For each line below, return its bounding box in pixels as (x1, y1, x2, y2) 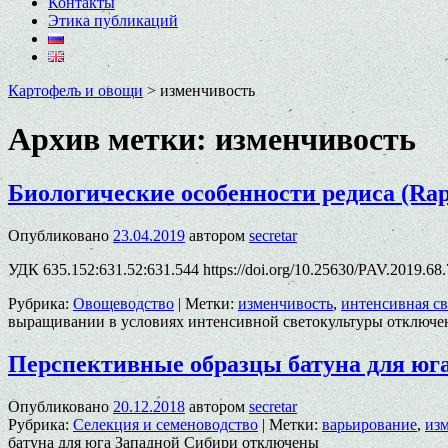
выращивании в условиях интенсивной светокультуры (8, 312, 383, 330)
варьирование (322, 415, 417, 433)
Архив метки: (8, 121, 215, 158)
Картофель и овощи (8, 82, 143, 99)
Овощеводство (73, 294, 174, 312)
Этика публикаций (48, 12, 178, 29)
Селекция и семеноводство (73, 415, 258, 433)
